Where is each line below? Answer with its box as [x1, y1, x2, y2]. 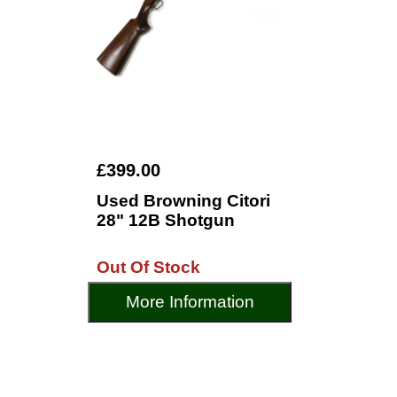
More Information [125, 292, 254, 311]
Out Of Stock [97, 258, 200, 276]
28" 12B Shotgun [97, 211, 235, 230]
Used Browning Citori [97, 191, 270, 210]
